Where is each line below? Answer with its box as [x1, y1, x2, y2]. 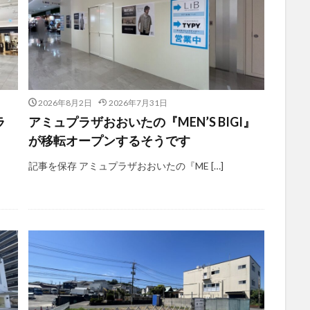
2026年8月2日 [38, 97, 92, 108]
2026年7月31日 [108, 97, 167, 108]
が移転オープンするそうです [28, 132, 190, 148]
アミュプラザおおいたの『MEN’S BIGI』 [28, 113, 255, 129]
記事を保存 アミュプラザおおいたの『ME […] [28, 159, 224, 172]
